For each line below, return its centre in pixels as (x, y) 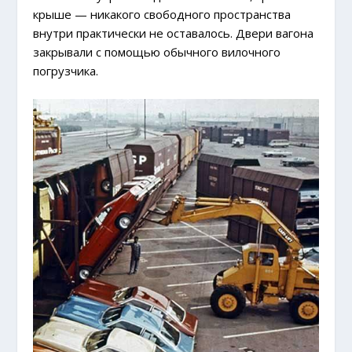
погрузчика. (66, 71)
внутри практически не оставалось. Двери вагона (174, 33)
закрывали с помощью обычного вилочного (157, 52)
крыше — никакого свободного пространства (162, 15)
